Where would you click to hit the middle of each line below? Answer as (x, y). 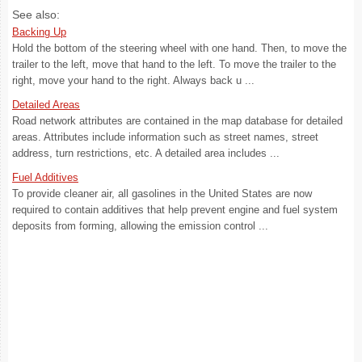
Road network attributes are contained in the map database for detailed (177, 121)
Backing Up (39, 32)
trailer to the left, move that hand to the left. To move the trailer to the (174, 64)
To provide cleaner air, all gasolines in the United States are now (162, 194)
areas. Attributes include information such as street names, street (165, 137)
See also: (36, 15)
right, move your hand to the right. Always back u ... (133, 80)
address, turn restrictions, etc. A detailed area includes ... (146, 153)
